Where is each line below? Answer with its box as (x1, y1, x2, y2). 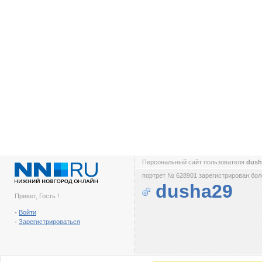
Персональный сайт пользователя (142, 158, 246, 166)
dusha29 (156, 181, 233, 202)
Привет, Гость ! (15, 192, 59, 199)
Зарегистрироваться (19, 218, 80, 225)
